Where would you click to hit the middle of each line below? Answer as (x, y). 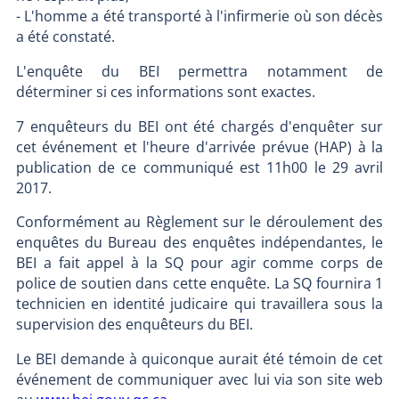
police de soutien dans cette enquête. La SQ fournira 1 (199, 284)
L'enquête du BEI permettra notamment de (199, 71)
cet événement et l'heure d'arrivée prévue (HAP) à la (199, 147)
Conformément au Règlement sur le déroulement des (199, 222)
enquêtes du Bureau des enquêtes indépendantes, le (199, 243)
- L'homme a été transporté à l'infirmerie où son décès (199, 16)
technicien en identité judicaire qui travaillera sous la (199, 304)
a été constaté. (65, 37)
